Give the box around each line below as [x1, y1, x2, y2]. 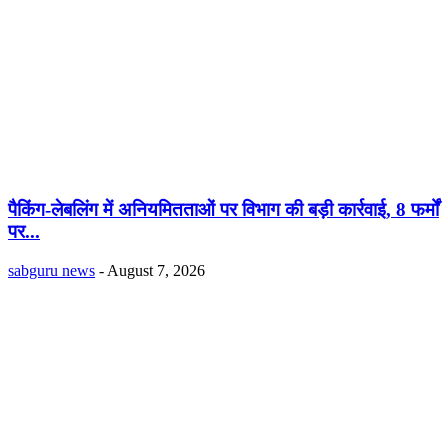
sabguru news [8, 261, 95, 279]
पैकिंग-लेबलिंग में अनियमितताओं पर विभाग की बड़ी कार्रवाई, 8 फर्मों [8, 199, 439, 221]
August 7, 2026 [107, 261, 205, 279]
